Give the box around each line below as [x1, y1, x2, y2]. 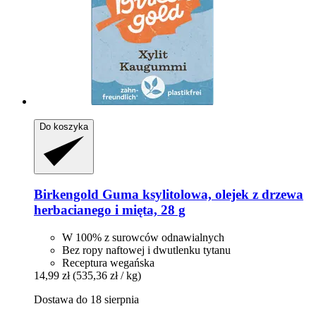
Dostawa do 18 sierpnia [34, 293, 139, 305]
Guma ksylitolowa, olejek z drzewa [99, 187, 303, 202]
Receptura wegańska [62, 256, 154, 269]
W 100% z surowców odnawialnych [62, 231, 224, 243]
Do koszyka [39, 121, 88, 132]
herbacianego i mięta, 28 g [34, 202, 186, 218]
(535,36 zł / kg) [73, 269, 141, 281]
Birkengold [34, 187, 99, 202]
